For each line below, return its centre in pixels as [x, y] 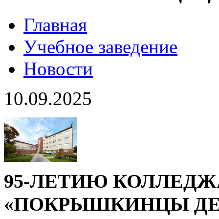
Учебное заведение [100, 47]
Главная [55, 25]
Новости [58, 69]
